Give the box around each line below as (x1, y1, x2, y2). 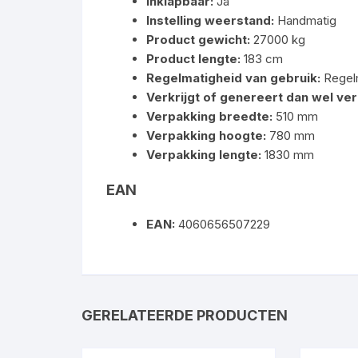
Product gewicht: (146, 32, 250, 47)
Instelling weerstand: (146, 13, 274, 28)
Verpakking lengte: (146, 147, 261, 162)
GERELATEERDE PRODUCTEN (82, 307, 288, 324)
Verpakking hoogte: (146, 128, 266, 143)
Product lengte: (146, 51, 241, 66)
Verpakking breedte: (146, 109, 272, 124)
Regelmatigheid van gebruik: (146, 70, 320, 86)
